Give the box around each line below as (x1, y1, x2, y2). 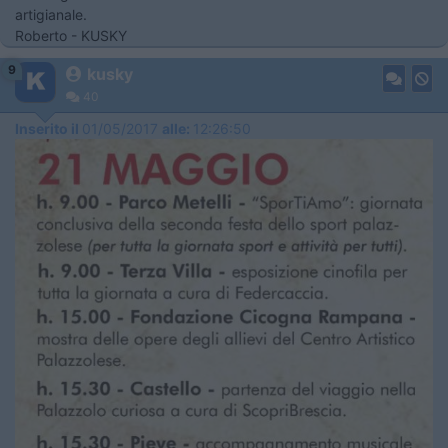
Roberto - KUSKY (15, 27, 127, 45)
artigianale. (15, 6, 87, 24)
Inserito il (15, 120, 82, 138)
